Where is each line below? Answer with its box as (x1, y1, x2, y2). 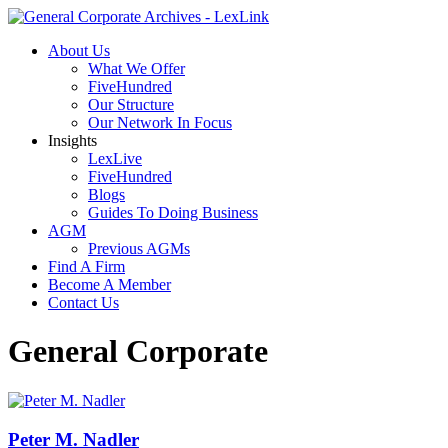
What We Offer (88, 60, 185, 77)
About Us (48, 42, 110, 59)
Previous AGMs (88, 240, 190, 257)
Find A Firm (48, 258, 125, 275)
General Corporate (8, 333, 268, 370)
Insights (48, 132, 97, 149)
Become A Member (48, 276, 171, 293)
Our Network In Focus (88, 114, 232, 131)
